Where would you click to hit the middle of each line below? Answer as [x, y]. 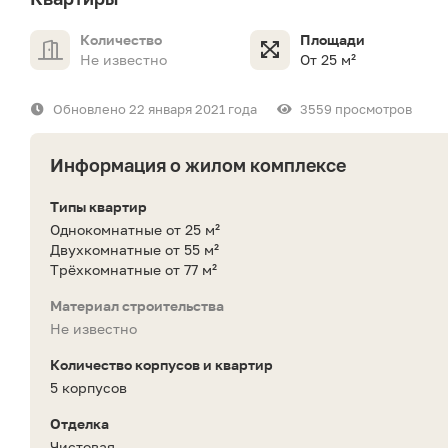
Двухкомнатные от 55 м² [134, 250]
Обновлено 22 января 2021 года [155, 109]
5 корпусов [88, 388]
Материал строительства [137, 306]
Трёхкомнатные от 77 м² [133, 270]
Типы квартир [98, 207]
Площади [332, 40]
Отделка [79, 424]
